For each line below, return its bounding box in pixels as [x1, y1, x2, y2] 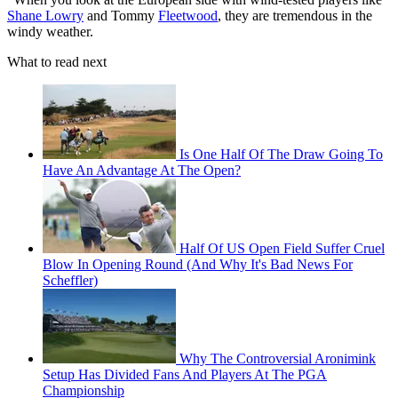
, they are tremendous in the [218, 8, 372, 24]
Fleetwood [158, 8, 218, 24]
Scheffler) [43, 273, 98, 289]
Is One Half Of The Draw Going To [179, 147, 383, 163]
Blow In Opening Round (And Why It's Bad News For [43, 257, 353, 273]
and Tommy [84, 8, 158, 24]
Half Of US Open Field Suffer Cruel [179, 241, 385, 257]
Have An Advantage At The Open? [43, 163, 241, 179]
